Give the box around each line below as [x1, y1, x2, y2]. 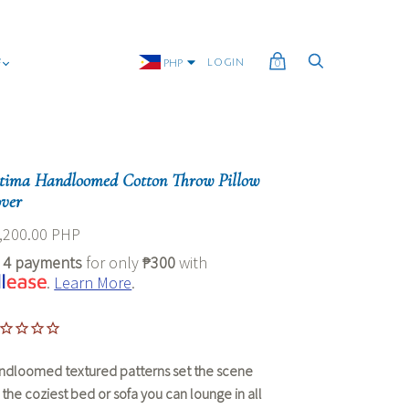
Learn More [54, 272, 132, 294]
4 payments [3, 252, 83, 274]
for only [82, 252, 143, 274]
